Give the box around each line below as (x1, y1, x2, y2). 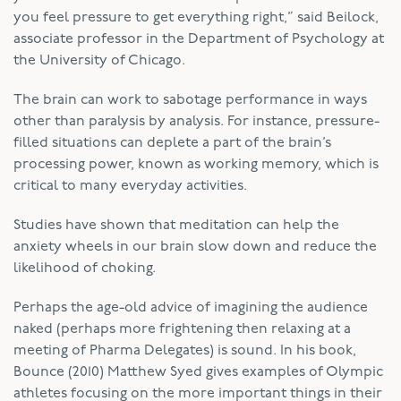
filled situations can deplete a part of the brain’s (13, 135, 331, 150)
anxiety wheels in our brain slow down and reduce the (13, 239, 377, 254)
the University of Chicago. (13, 53, 185, 68)
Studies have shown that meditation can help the (13, 218, 339, 233)
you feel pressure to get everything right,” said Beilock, (13, 10, 379, 25)
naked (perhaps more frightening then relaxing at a (13, 321, 351, 337)
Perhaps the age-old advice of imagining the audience (13, 300, 368, 315)
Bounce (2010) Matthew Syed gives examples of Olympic (13, 364, 383, 380)
